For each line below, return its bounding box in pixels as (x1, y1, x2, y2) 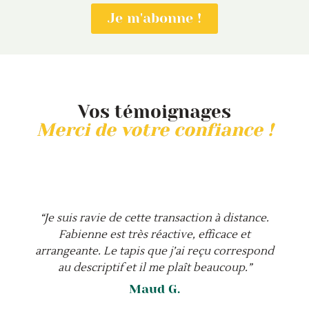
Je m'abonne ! (108, 10, 201, 26)
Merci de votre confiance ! (36, 119, 273, 140)
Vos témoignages (78, 101, 231, 122)
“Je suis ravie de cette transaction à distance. (40, 210, 269, 225)
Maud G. (129, 281, 180, 296)
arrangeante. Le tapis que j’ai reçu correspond (35, 243, 274, 258)
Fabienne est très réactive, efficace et (59, 227, 250, 241)
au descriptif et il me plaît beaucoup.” (57, 260, 252, 275)
